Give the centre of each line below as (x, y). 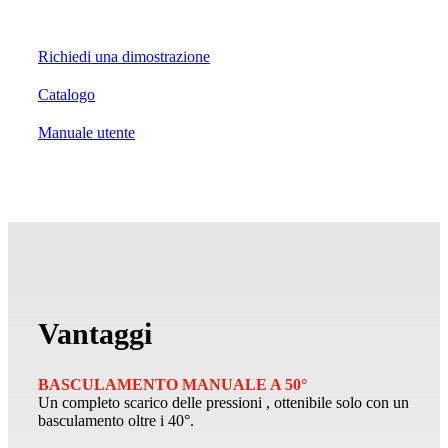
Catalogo (66, 95)
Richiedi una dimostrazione (124, 57)
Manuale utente (86, 133)
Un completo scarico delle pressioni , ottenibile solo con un (223, 403)
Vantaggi (95, 334)
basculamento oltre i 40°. (116, 421)
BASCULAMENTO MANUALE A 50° (172, 385)
